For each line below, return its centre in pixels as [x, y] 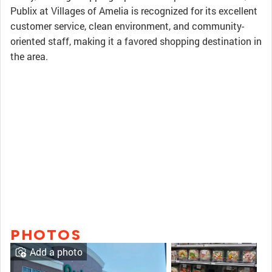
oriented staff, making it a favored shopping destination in [136, 41]
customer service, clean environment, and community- [127, 26]
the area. [29, 56]
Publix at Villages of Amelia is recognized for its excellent [134, 11]
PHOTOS [46, 235]
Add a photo [56, 252]
